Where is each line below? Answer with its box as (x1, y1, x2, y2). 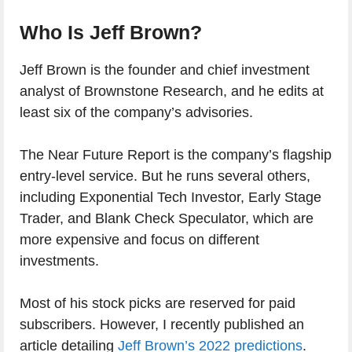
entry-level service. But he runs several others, (20, 168, 310, 185)
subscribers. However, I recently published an (20, 317, 304, 333)
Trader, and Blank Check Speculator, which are (20, 211, 313, 227)
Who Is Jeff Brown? (20, 21, 202, 44)
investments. (20, 253, 99, 269)
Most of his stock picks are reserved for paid (20, 295, 295, 312)
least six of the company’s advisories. (20, 104, 253, 121)
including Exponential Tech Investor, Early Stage (20, 189, 321, 206)
